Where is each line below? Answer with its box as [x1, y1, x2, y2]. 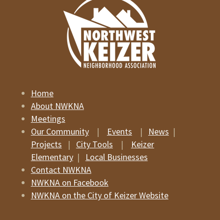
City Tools [76, 138, 113, 150]
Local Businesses [85, 151, 148, 163]
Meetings [30, 113, 65, 125]
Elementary [30, 151, 73, 163]
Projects [30, 138, 62, 150]
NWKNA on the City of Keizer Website [30, 190, 168, 201]
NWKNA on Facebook [30, 177, 109, 189]
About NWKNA [30, 100, 84, 112]
